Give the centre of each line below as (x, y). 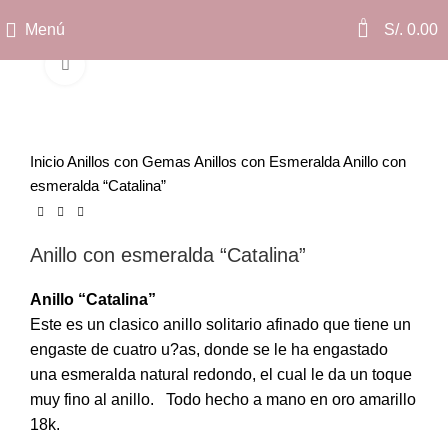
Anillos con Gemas (130, 161)
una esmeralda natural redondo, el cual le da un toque (221, 374)
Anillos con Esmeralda (268, 161)
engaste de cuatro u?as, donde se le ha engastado (209, 349)
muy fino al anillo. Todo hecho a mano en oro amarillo (223, 399)
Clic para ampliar (142, 64)
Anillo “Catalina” (93, 299)
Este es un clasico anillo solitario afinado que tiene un (220, 324)
